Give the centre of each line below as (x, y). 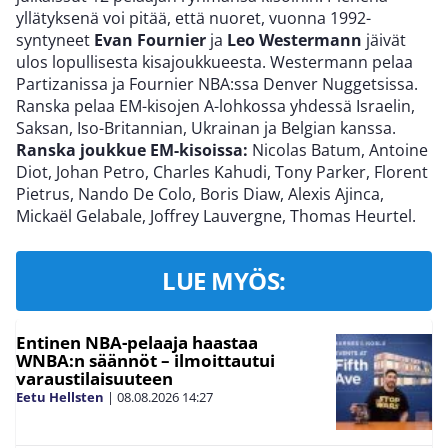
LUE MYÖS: (224, 281)
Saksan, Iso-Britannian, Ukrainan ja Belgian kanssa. (206, 128)
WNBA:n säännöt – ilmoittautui (145, 361)
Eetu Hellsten (60, 397)
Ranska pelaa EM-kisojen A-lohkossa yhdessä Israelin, (215, 106)
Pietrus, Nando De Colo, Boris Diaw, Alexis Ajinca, (200, 194)
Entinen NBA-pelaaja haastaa (137, 343)
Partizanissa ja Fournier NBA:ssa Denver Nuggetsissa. (217, 84)
